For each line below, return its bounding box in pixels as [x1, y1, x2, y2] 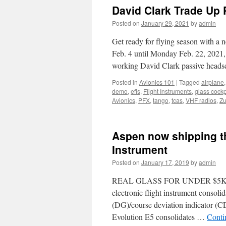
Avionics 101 [139, 78, 175, 86]
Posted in [112, 78, 138, 86]
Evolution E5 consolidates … [112, 211, 207, 222]
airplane [201, 78, 224, 86]
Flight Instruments [143, 87, 192, 95]
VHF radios [186, 96, 216, 104]
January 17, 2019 [141, 158, 189, 166]
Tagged [179, 78, 200, 86]
